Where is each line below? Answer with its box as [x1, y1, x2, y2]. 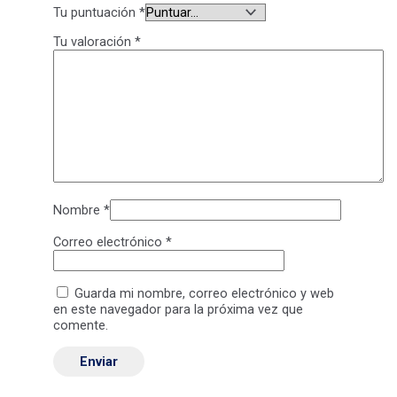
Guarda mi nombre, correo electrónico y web [74, 285, 334, 302]
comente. [52, 317, 108, 334]
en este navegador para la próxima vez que [52, 301, 303, 318]
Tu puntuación [52, 4, 139, 20]
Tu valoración [52, 34, 135, 51]
